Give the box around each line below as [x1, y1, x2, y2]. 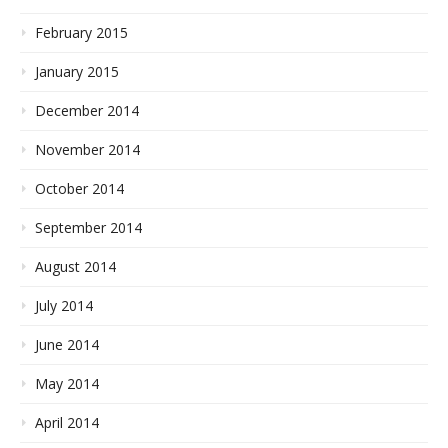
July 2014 [35, 296, 93, 316]
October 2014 [35, 179, 124, 199]
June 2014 [35, 335, 99, 355]
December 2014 [35, 101, 139, 121]
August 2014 [35, 257, 116, 277]
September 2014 [35, 218, 142, 238]
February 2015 [35, 23, 128, 43]
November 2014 [35, 140, 140, 160]
